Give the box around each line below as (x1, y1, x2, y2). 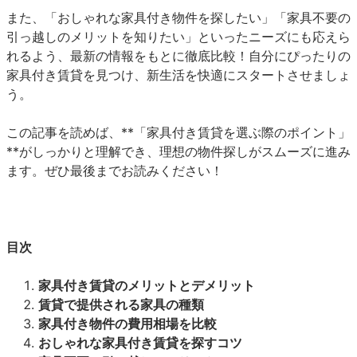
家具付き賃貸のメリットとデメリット (38, 277, 255, 293)
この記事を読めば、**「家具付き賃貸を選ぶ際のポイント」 (6, 124, 351, 140)
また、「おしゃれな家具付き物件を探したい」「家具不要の (6, 10, 351, 25)
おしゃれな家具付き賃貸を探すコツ (38, 335, 242, 351)
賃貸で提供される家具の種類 (38, 296, 204, 312)
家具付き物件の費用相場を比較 (38, 316, 217, 331)
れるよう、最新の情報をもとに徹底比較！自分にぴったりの (6, 48, 351, 64)
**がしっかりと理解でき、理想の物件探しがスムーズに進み (6, 143, 351, 159)
